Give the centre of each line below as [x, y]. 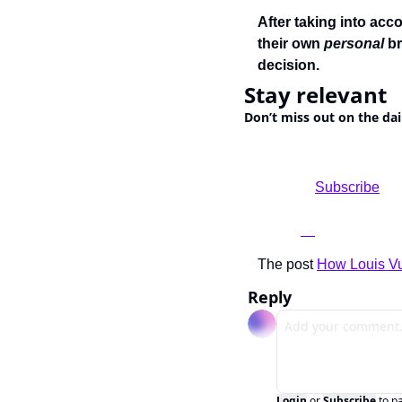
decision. [288, 65]
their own [291, 43]
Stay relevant [315, 94]
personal [356, 43]
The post [287, 264]
